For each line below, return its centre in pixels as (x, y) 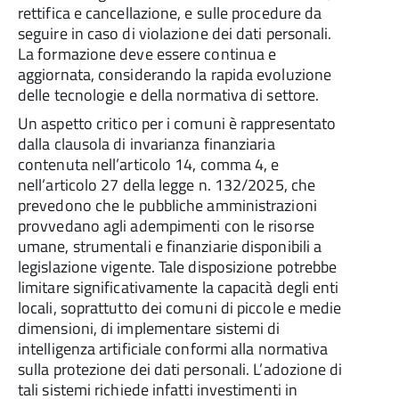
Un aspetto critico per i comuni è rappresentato (177, 123)
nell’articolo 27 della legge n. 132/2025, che (167, 185)
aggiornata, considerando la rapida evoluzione (175, 74)
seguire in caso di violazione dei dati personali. (175, 33)
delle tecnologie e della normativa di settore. (169, 95)
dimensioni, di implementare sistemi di (149, 328)
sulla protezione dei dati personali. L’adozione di (180, 369)
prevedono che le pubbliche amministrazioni (167, 205)
